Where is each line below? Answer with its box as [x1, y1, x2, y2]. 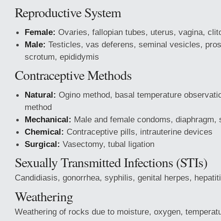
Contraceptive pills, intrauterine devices [64, 127, 213, 137]
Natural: [25, 90, 56, 100]
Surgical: [25, 139, 60, 149]
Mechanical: [25, 114, 72, 124]
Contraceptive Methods [15, 66, 132, 84]
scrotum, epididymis [25, 52, 99, 62]
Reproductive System [15, 3, 121, 21]
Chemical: [25, 127, 64, 137]
